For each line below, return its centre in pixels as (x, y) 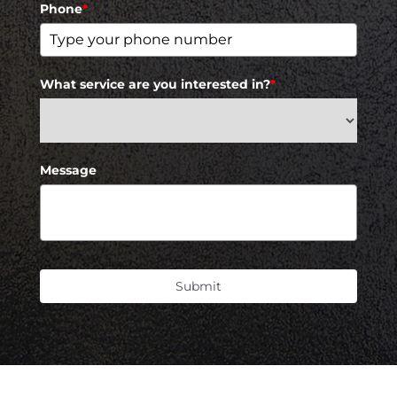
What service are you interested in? (155, 85)
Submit (198, 287)
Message (68, 171)
